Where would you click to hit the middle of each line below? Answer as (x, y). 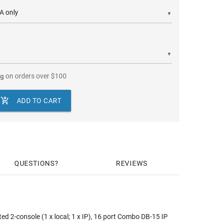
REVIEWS (131, 163)
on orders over (27, 76)
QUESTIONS (34, 163)
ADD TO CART (39, 101)
